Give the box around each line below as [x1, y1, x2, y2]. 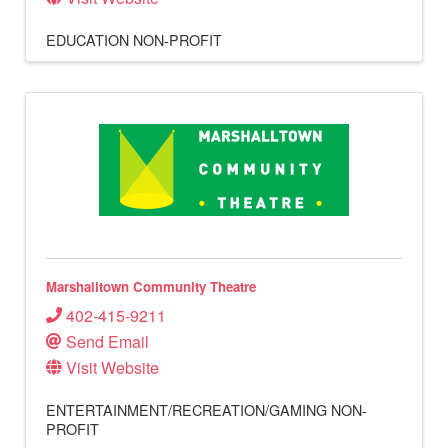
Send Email [66, 330, 149, 354]
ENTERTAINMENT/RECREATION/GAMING [46, 399, 327, 421]
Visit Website [66, 356, 159, 380]
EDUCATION [46, 28, 129, 50]
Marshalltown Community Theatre [46, 276, 256, 296]
